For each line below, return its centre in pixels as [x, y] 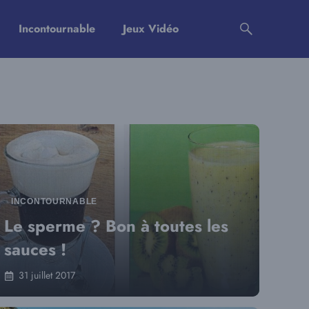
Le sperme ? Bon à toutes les [116, 226]
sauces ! [35, 249]
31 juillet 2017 [47, 275]
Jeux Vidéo [150, 29]
